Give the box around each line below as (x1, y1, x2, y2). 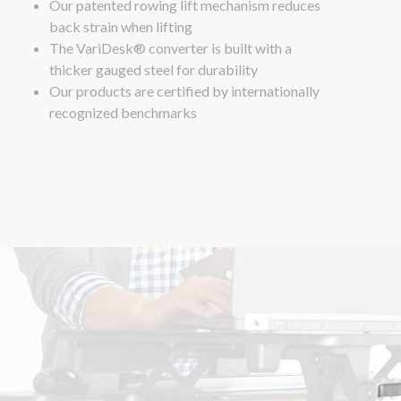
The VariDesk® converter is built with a (49, 39, 292, 57)
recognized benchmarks (49, 104, 197, 122)
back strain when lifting (49, 18, 192, 36)
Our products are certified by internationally (49, 82, 320, 100)
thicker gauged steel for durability (49, 61, 258, 79)
